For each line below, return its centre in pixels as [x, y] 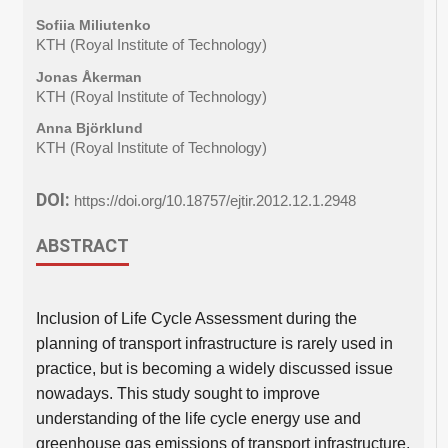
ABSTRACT [82, 246]
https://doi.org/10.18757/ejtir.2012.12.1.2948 [214, 200]
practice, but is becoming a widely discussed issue [214, 369]
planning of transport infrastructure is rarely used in [214, 344]
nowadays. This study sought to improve [177, 394]
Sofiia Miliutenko [93, 25]
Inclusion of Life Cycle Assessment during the [196, 319]
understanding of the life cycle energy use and [198, 419]
